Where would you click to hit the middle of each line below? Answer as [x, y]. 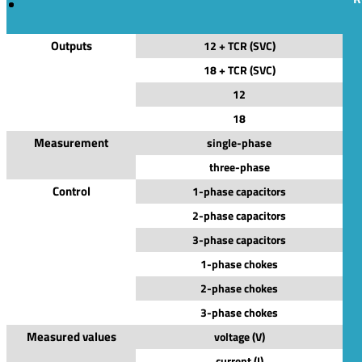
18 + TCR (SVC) [239, 69]
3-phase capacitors [239, 239]
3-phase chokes [239, 312]
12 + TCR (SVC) [239, 45]
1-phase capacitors [239, 191]
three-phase [239, 166]
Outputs [71, 45]
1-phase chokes [239, 263]
